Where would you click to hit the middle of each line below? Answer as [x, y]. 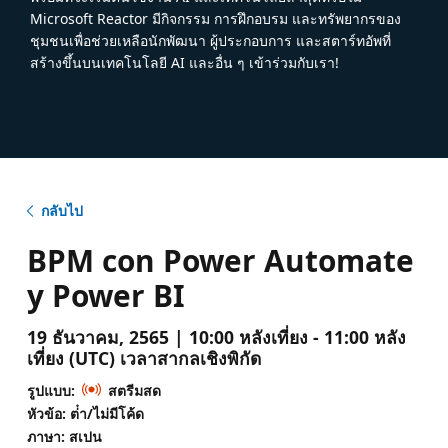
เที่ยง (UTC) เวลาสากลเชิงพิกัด [143, 357]
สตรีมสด [134, 390]
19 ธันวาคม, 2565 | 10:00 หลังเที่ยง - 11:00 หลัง [216, 336]
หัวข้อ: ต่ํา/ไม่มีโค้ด [85, 413]
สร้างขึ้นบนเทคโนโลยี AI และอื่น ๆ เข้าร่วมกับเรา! [184, 62]
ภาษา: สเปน [64, 436]
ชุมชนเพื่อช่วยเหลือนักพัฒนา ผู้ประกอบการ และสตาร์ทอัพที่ [210, 40]
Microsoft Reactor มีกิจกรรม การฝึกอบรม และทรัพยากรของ [215, 18]
